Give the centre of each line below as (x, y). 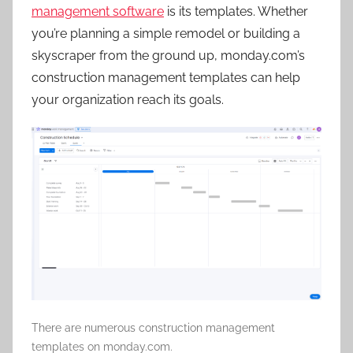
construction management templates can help (166, 77)
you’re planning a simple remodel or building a (166, 33)
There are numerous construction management (153, 328)
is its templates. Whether (236, 11)
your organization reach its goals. (129, 99)
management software (98, 11)
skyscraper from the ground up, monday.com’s (168, 55)
